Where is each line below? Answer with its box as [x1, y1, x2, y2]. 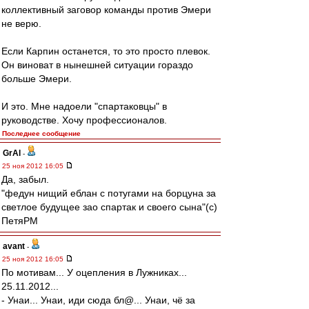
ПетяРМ [1, 215, 38, 226]
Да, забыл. [1, 174, 49, 185]
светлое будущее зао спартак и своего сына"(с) [1, 201, 217, 212]
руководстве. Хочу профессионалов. [1, 114, 167, 126]
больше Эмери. [1, 73, 72, 84]
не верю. [1, 18, 41, 29]
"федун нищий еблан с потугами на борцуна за [1, 188, 216, 199]
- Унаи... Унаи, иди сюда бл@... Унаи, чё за [1, 295, 195, 306]
